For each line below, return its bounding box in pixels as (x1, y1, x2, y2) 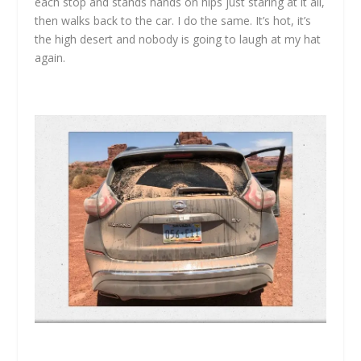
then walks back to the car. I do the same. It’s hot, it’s (34, 13, 311, 29)
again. (34, 50, 65, 66)
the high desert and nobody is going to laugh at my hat (34, 31, 321, 48)
